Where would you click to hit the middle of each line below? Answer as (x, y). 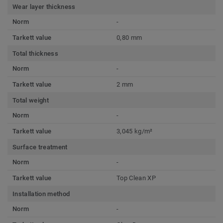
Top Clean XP (136, 178)
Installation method (41, 194)
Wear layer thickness (44, 6)
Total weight (31, 100)
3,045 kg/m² (135, 131)
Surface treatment (40, 147)
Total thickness (35, 53)
